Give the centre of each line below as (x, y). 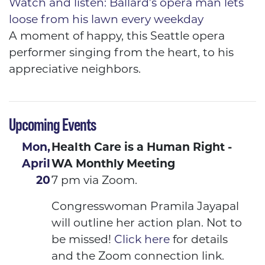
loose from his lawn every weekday (106, 20)
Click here (142, 240)
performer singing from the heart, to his (121, 53)
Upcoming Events (52, 125)
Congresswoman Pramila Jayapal (145, 206)
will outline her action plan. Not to (147, 223)
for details (199, 240)
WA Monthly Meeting (113, 164)
